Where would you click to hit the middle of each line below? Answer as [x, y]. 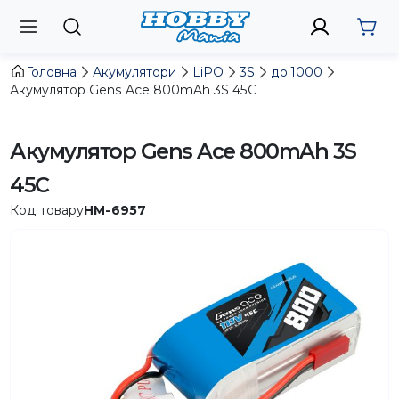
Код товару [47, 210]
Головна [52, 72]
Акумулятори [135, 72]
